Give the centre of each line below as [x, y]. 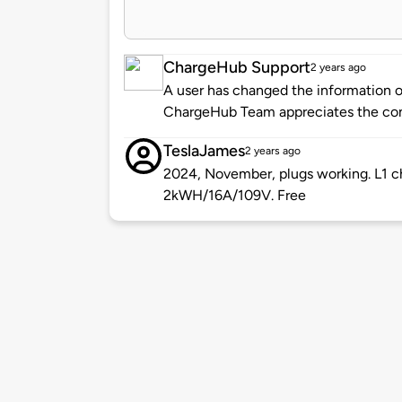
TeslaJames [204, 151]
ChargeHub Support [237, 68]
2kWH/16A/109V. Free [235, 196]
